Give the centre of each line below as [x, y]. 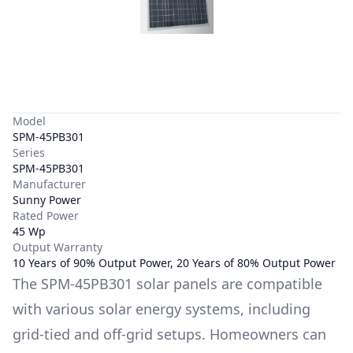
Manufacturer [49, 184]
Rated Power [46, 216]
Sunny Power [47, 200]
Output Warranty [58, 247]
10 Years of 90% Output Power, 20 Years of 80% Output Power [174, 263]
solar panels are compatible [227, 284]
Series [29, 152]
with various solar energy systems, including [162, 309]
